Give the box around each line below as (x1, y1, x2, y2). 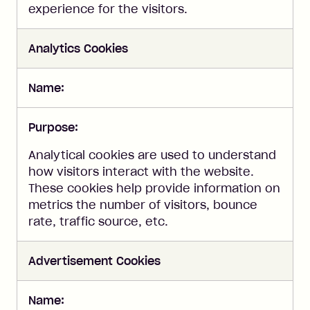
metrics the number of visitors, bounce (28, 198, 257, 212)
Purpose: (28, 120, 78, 134)
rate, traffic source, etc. (28, 215, 168, 228)
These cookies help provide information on (28, 181, 280, 195)
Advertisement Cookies (28, 254, 161, 268)
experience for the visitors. (28, 2, 188, 16)
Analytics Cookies (28, 42, 128, 55)
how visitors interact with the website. (28, 165, 254, 179)
